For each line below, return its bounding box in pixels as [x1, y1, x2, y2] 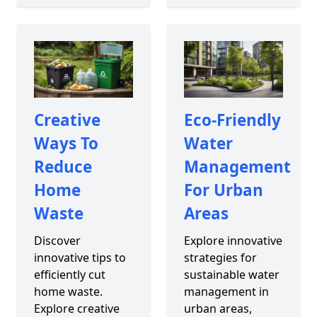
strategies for [183, 249, 257, 265]
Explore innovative [183, 232, 282, 248]
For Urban [183, 178, 263, 201]
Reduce [34, 155, 92, 178]
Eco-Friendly [183, 108, 281, 131]
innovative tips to [34, 249, 126, 265]
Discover [34, 232, 81, 248]
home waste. [34, 283, 103, 299]
